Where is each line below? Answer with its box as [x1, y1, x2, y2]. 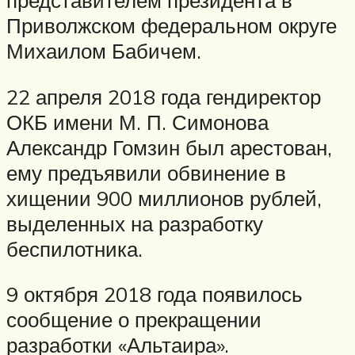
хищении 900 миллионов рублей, [6, 185, 322, 211]
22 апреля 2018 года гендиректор [6, 83, 321, 109]
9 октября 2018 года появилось [6, 281, 303, 307]
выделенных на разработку [6, 210, 263, 236]
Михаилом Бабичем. [6, 38, 201, 64]
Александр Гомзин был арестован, [6, 134, 332, 160]
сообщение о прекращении [6, 307, 261, 333]
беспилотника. [6, 235, 143, 261]
